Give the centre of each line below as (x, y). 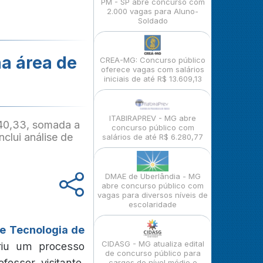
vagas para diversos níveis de (153, 195)
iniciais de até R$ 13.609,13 (153, 79)
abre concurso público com (153, 186)
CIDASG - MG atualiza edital (153, 244)
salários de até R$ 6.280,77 (153, 137)
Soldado (153, 21)
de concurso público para (153, 253)
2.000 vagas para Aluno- (153, 11)
